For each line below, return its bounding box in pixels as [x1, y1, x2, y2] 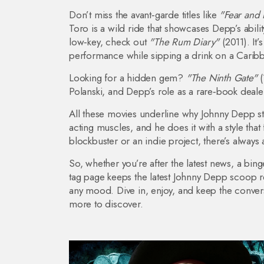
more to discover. [69, 197, 143, 211]
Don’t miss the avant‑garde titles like [69, 8, 220, 22]
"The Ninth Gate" [186, 71, 258, 85]
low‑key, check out [69, 35, 150, 49]
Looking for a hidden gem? [69, 71, 186, 85]
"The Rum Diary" [149, 35, 220, 49]
